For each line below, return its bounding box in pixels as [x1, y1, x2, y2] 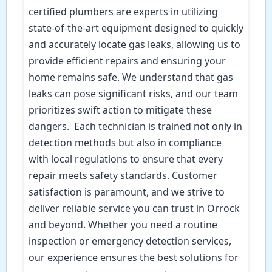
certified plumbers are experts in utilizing [29, 5, 218, 19]
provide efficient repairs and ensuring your [29, 54, 226, 68]
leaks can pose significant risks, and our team [29, 87, 238, 101]
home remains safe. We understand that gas [29, 70, 233, 84]
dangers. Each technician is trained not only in [29, 120, 242, 134]
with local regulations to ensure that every [29, 152, 223, 166]
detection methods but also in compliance [29, 136, 222, 150]
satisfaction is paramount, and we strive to [29, 185, 225, 199]
